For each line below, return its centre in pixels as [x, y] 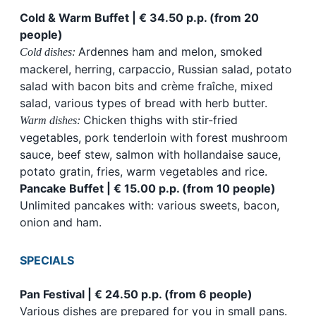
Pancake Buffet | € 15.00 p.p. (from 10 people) [148, 189]
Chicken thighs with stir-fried [160, 120]
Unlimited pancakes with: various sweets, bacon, [150, 206]
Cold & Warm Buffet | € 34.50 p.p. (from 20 [139, 18]
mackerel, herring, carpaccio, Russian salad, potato [156, 69]
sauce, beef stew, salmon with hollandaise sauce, [150, 155]
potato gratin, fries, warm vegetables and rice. [144, 172]
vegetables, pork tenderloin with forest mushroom [154, 138]
